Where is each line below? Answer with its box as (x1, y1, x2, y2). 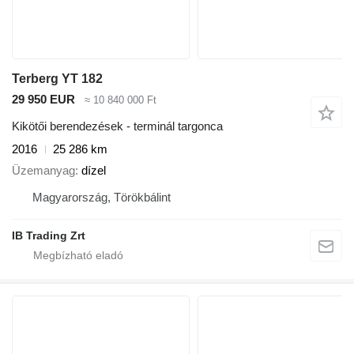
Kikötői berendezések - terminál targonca (12, 119, 223, 134)
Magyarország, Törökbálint (32, 190, 171, 204)
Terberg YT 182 (12, 71, 103, 85)
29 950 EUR (12, 92, 75, 106)
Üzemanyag (12, 163, 75, 177)
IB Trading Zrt (12, 228, 85, 242)
